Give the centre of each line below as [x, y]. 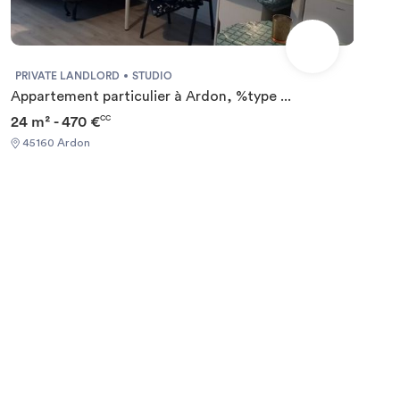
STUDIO [152, 75]
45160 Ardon [54, 143]
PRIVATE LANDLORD [67, 75]
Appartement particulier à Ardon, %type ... [150, 96]
